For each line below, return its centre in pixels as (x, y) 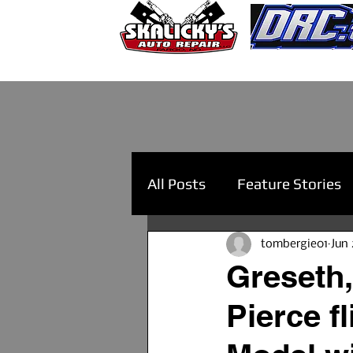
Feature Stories (289, 183)
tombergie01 (294, 244)
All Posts (176, 183)
